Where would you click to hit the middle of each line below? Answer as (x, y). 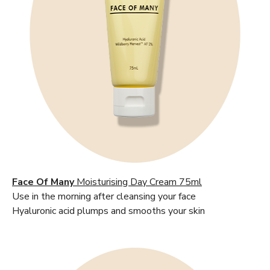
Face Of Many (43, 182)
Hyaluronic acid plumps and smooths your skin (108, 211)
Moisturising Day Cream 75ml (138, 182)
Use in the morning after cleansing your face (104, 197)
